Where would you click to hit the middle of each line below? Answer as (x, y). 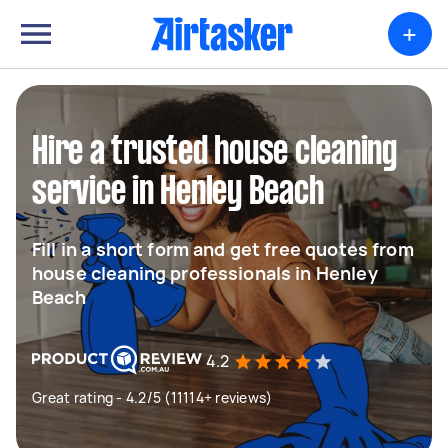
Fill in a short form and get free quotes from (223, 249)
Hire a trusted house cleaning (214, 153)
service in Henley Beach (178, 193)
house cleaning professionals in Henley (205, 273)
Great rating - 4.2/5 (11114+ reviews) (152, 397)
